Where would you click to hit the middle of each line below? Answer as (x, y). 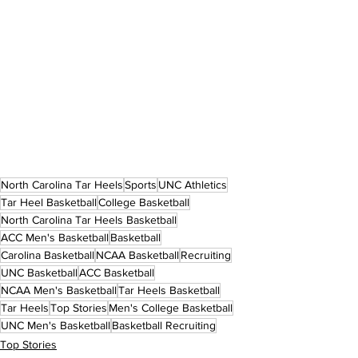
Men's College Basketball (171, 307)
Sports (141, 184)
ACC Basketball (117, 272)
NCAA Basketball (137, 255)
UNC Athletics (193, 184)
